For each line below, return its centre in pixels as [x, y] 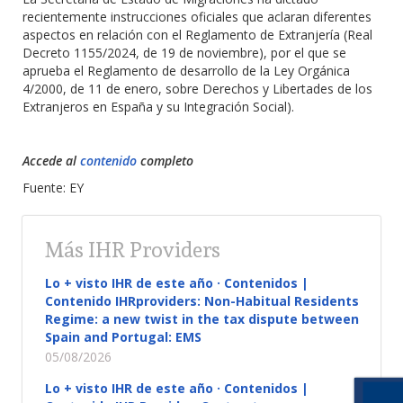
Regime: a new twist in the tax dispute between [202, 319]
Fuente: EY [53, 188]
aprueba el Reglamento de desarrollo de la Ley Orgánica [186, 71]
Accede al [51, 161]
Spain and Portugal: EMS [123, 337]
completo [167, 161]
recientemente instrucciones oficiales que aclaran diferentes [197, 17]
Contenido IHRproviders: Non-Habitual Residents [202, 301]
